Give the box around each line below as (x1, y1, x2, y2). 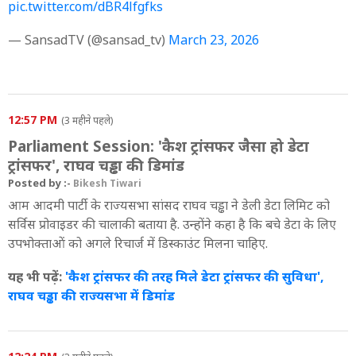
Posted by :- (8, 175, 73, 190)
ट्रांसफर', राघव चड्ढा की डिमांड (8, 154, 184, 175)
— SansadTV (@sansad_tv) (8, 30, 168, 48)
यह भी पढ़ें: (8, 267, 65, 285)
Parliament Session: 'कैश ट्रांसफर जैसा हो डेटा (8, 135, 309, 156)
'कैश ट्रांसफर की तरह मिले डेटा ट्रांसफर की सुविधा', (65, 267, 324, 285)
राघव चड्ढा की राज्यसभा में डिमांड (8, 286, 175, 304)
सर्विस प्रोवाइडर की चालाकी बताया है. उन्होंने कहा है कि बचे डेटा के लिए (8, 215, 336, 233)
